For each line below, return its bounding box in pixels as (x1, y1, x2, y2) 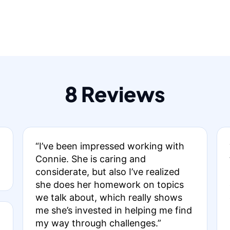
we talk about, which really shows (35, 192, 182, 203)
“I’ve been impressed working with (35, 141, 184, 151)
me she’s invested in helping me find (35, 205, 192, 216)
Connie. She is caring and (35, 154, 146, 164)
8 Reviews (65, 81, 165, 107)
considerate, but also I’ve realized (35, 166, 180, 177)
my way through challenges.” (35, 218, 161, 228)
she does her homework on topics (35, 179, 184, 190)
